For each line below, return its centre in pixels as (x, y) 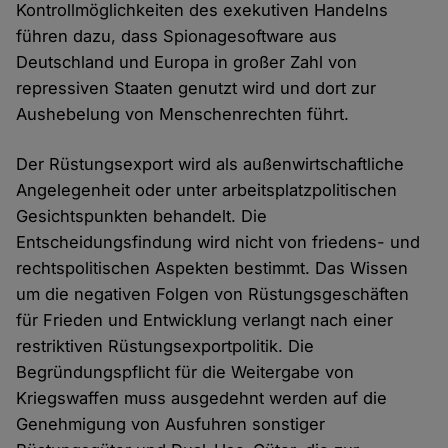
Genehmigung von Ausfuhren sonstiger (171, 423)
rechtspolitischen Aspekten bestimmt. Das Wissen (212, 267)
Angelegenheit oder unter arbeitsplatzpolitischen (207, 189)
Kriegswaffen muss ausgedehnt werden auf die (202, 397)
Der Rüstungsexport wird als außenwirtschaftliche (210, 163)
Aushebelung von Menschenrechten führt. (183, 113)
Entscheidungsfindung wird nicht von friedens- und (218, 241)
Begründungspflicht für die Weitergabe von (185, 371)
